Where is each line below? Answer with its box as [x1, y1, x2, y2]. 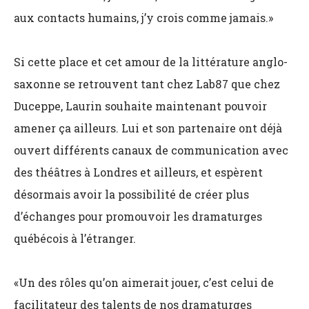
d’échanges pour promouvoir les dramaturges [14, 209, 262, 223]
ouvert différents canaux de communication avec [14, 143, 288, 157]
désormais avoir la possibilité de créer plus [14, 187, 249, 201]
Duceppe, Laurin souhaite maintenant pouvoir [14, 99, 267, 113]
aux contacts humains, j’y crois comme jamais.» [14, 10, 273, 25]
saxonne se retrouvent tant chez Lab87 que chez [14, 77, 280, 91]
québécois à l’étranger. [14, 231, 136, 246]
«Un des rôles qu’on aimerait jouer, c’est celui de [14, 275, 274, 290]
